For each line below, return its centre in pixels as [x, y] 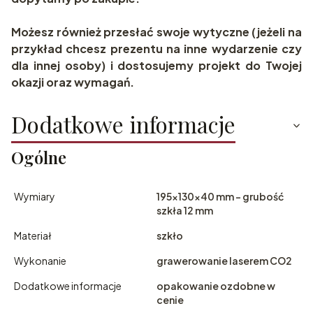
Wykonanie [40, 261]
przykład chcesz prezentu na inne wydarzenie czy [156, 49]
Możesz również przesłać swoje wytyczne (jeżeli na [156, 32]
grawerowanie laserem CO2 [224, 261]
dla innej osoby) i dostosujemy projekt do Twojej [156, 66]
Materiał [33, 236]
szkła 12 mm [185, 211]
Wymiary [35, 197]
